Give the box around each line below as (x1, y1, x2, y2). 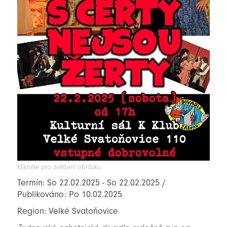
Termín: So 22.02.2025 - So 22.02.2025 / (17, 177, 166, 188)
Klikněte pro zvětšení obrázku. (17, 163, 102, 172)
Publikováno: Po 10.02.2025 (17, 189, 122, 200)
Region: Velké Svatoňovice (17, 206, 118, 217)
